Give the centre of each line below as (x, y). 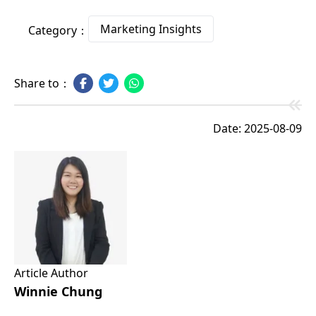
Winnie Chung (58, 291)
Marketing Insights (151, 29)
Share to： (42, 83)
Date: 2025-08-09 (257, 128)
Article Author (51, 273)
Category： (58, 30)
